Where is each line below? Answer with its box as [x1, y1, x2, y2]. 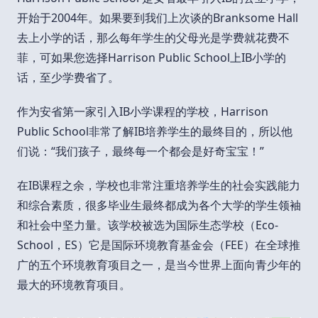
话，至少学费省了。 [17, 69, 119, 85]
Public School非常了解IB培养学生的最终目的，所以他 [17, 123, 292, 139]
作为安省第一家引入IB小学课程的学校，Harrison [17, 103, 268, 119]
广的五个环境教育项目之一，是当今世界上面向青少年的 [17, 256, 301, 273]
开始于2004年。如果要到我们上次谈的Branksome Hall [17, 9, 298, 26]
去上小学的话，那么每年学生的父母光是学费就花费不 [17, 29, 290, 45]
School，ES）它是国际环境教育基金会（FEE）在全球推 [17, 236, 300, 253]
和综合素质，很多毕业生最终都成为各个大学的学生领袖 [17, 197, 301, 213]
